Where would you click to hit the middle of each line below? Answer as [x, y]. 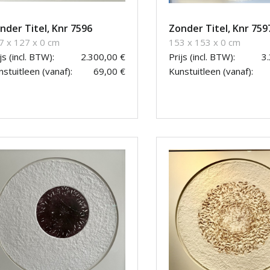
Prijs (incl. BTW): [202, 57]
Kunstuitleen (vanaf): [211, 71]
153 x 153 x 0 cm [205, 42]
